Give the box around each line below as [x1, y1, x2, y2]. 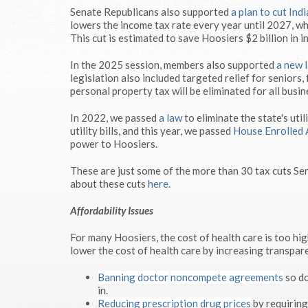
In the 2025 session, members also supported [70, 58, 276, 71]
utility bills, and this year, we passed [70, 124, 233, 137]
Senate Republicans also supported [70, 5, 231, 18]
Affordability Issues [70, 204, 153, 217]
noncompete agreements [170, 271, 283, 283]
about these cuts [70, 177, 148, 190]
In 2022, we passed [70, 111, 159, 124]
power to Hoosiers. [70, 137, 157, 150]
